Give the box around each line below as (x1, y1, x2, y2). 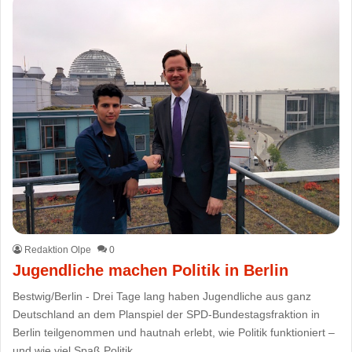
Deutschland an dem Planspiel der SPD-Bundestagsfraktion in (13, 308, 321, 321)
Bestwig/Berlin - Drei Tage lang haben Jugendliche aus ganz (13, 290, 312, 303)
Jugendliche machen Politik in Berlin (13, 262, 289, 280)
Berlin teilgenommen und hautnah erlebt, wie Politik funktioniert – (13, 326, 335, 339)
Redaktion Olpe (24, 244, 92, 256)
